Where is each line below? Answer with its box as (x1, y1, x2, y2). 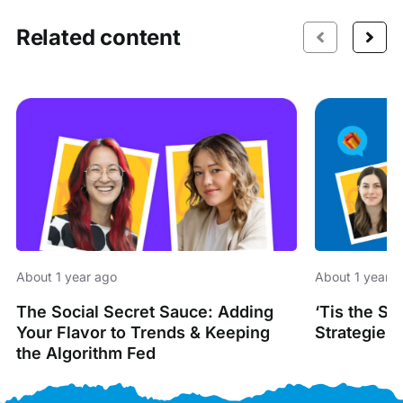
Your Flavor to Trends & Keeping (15, 322, 270, 342)
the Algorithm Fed (15, 343, 156, 363)
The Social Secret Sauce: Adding (15, 301, 273, 321)
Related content (15, 23, 181, 50)
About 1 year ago (15, 268, 117, 284)
